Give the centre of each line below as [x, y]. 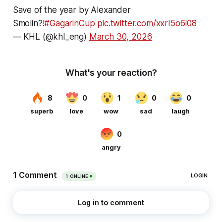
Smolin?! [28, 24]
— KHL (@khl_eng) [51, 37]
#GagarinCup [70, 24]
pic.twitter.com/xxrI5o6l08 [147, 24]
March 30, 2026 [120, 37]
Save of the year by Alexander [72, 10]
